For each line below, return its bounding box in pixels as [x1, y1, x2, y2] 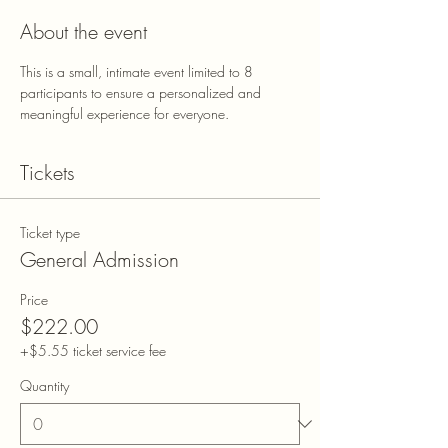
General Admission [20, 246, 179, 274]
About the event [20, 18, 147, 46]
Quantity [20, 376, 69, 396]
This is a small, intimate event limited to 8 [20, 62, 257, 82]
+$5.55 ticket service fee [20, 341, 166, 361]
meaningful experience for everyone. [20, 104, 229, 124]
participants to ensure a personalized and [20, 83, 265, 103]
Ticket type [20, 223, 80, 243]
